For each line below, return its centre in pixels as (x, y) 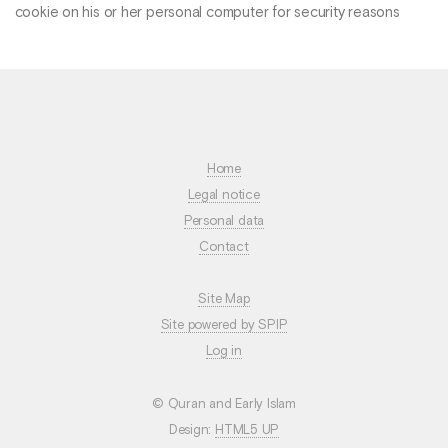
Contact (224, 247)
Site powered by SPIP (224, 326)
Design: (191, 430)
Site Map (224, 300)
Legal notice (224, 195)
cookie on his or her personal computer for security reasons (207, 12)
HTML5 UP (247, 430)
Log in (224, 352)
